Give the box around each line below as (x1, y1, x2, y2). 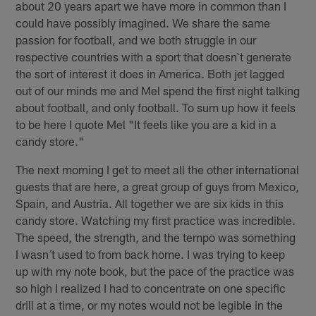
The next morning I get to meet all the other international (16, 162, 300, 176)
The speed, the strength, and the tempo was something (16, 229, 296, 244)
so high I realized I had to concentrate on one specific (16, 280, 286, 295)
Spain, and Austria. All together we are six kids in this (16, 195, 284, 210)
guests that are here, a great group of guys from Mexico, (16, 178, 300, 193)
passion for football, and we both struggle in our (16, 32, 257, 47)
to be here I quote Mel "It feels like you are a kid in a (16, 116, 277, 131)
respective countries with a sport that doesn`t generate (16, 49, 292, 63)
